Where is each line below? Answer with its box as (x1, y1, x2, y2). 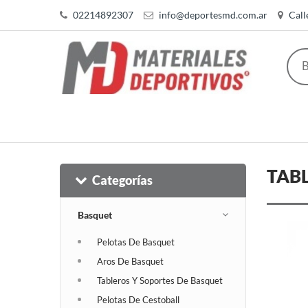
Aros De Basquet (97, 255, 164, 267)
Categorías (92, 172, 153, 188)
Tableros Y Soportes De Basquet (97, 274, 223, 286)
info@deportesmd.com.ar (159, 9, 267, 21)
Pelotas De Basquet (97, 236, 175, 247)
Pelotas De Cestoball (97, 294, 179, 305)
